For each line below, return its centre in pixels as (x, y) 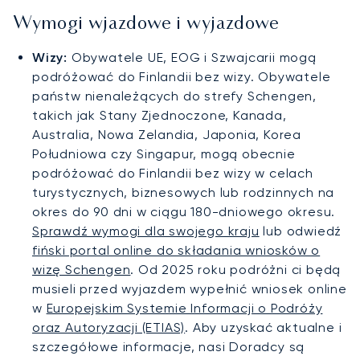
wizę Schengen (82, 270)
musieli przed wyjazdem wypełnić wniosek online (190, 289)
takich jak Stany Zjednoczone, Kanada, (160, 116)
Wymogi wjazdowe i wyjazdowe (146, 25)
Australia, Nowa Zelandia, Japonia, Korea (167, 135)
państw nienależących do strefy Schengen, (174, 96)
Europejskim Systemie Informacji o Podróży (184, 309)
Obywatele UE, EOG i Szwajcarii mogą (192, 58)
